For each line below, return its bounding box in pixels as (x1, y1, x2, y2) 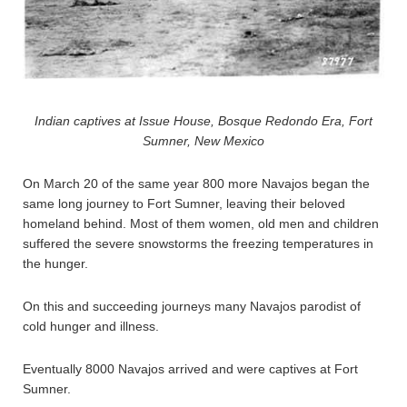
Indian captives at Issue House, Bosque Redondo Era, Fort (35, 114, 372, 129)
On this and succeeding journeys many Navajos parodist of (23, 299, 361, 314)
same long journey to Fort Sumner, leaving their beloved (23, 196, 345, 212)
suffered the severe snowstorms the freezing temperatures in (23, 236, 373, 252)
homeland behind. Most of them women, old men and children (23, 216, 379, 232)
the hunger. (23, 256, 88, 272)
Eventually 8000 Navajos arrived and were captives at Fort (23, 362, 358, 377)
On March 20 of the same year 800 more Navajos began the (23, 176, 370, 192)
